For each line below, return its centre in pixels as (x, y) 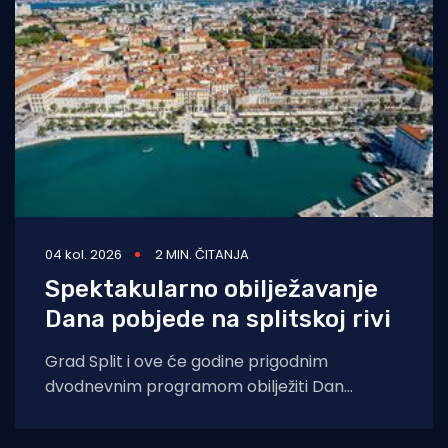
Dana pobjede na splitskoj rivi (218, 318)
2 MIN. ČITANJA (202, 254)
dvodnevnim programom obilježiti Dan (194, 386)
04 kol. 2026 (83, 254)
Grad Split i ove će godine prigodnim (186, 361)
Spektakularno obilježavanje (211, 288)
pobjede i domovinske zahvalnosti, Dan (196, 411)
